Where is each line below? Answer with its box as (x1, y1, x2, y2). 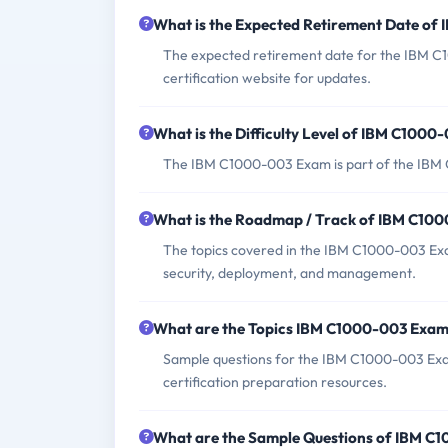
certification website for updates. (163, 69, 371, 88)
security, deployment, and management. (163, 264, 416, 283)
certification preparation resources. (163, 373, 387, 392)
